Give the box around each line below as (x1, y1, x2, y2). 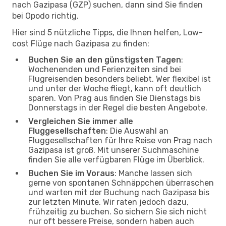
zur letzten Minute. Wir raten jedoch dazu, (28, 197, 189, 207)
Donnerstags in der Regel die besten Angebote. (28, 102, 207, 112)
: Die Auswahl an (106, 126, 168, 136)
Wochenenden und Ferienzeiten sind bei (28, 64, 181, 74)
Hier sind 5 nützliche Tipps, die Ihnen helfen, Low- (12, 27, 203, 37)
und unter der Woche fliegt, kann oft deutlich (28, 83, 201, 93)
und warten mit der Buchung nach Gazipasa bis (28, 187, 209, 197)
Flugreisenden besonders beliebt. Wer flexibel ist (28, 74, 211, 84)
